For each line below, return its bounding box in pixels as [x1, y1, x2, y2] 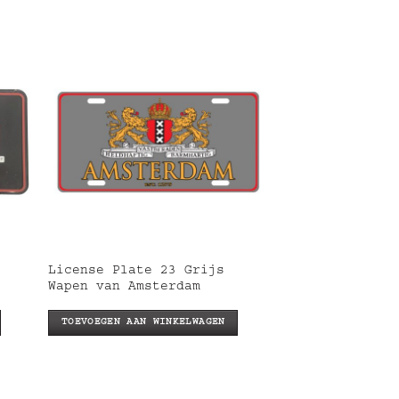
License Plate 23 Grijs [48, 265, 225, 278]
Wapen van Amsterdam [48, 281, 201, 294]
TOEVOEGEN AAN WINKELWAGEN [61, 317, 225, 328]
